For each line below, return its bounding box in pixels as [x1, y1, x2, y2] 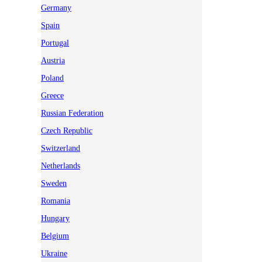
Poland [41, 73, 64, 82]
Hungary [41, 213, 70, 223]
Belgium [41, 231, 69, 240]
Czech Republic [41, 126, 92, 135]
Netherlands [41, 161, 80, 170]
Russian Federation [41, 108, 104, 118]
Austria [41, 56, 65, 65]
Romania [41, 196, 70, 205]
